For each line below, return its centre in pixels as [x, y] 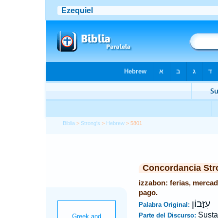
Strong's [91, 123]
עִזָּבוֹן [201, 204]
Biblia [69, 123]
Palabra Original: [165, 205]
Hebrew [116, 123]
